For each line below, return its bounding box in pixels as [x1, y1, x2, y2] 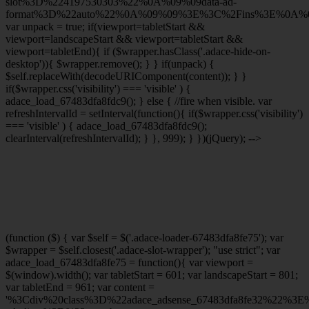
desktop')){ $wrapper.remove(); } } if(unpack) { [6, 58, 215, 70]
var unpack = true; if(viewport [6, 21, 136, 33]
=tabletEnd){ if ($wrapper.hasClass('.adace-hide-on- [44, 46, 270, 58]
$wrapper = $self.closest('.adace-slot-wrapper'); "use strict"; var [6, 244, 280, 257]
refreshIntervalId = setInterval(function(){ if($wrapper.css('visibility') [6, 108, 303, 120]
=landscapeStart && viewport [44, 33, 174, 46]
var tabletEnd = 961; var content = [6, 281, 154, 294]
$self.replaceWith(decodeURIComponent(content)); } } [6, 70, 247, 83]
